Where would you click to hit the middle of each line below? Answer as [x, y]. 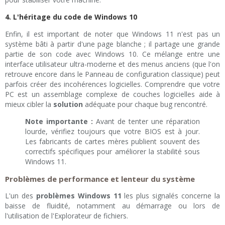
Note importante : [59, 122]
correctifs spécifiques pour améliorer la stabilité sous [113, 152]
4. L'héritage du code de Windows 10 [71, 17]
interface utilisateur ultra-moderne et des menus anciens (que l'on [113, 64]
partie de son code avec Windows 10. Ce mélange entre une [113, 54]
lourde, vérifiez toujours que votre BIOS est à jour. [113, 132]
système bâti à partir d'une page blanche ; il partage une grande [113, 44]
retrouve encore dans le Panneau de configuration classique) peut [113, 74]
